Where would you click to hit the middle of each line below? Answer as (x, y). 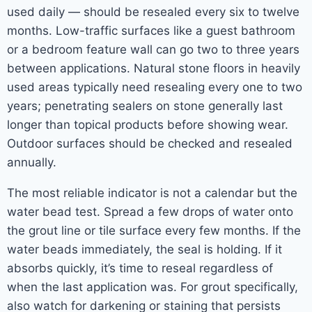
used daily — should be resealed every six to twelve (153, 11)
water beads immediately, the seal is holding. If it (145, 249)
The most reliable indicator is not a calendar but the (152, 193)
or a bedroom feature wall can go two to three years (153, 49)
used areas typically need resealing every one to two (155, 87)
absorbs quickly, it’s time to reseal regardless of (140, 268)
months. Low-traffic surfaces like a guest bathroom (151, 30)
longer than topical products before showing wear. (148, 124)
